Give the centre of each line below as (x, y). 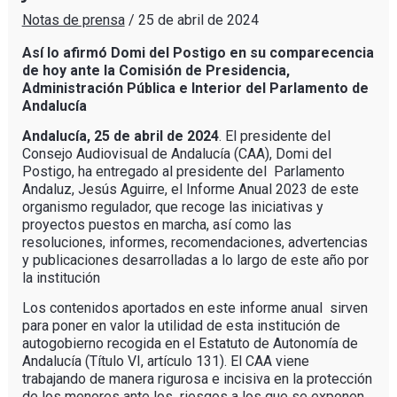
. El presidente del (274, 136)
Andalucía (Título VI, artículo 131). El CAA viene (165, 361)
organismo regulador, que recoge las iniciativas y (172, 206)
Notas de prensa (73, 19)
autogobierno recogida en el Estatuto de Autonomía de (190, 343)
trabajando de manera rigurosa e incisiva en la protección (197, 378)
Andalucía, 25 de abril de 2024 (120, 136)
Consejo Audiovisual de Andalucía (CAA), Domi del (176, 153)
